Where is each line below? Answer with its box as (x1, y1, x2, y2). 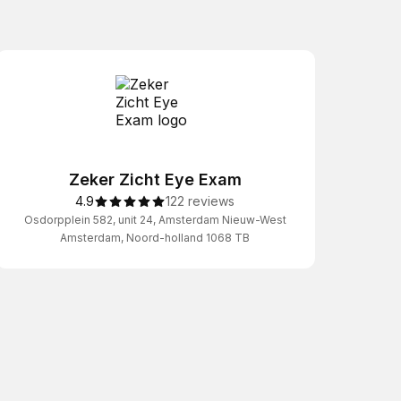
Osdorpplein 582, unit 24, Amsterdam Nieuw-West (23, 213, 286, 226)
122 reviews (166, 193, 235, 209)
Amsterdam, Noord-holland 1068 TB (60, 231, 251, 244)
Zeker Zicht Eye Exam (68, 170, 242, 189)
